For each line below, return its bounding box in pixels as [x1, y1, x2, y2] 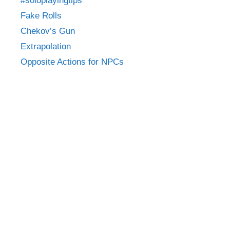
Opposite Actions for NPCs [21, 56, 124, 67]
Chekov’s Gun [21, 26, 75, 36]
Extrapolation [21, 41, 71, 51]
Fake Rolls [21, 10, 62, 21]
